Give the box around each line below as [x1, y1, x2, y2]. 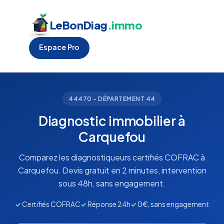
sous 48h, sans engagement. [58, 178, 165, 188]
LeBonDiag [49, 18, 107, 32]
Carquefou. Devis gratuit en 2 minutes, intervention [17, 165, 206, 175]
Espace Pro [39, 42, 79, 51]
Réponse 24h [86, 200, 130, 208]
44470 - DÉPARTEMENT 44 [68, 95, 155, 102]
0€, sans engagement [136, 200, 209, 208]
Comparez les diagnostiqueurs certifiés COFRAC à [19, 152, 205, 162]
